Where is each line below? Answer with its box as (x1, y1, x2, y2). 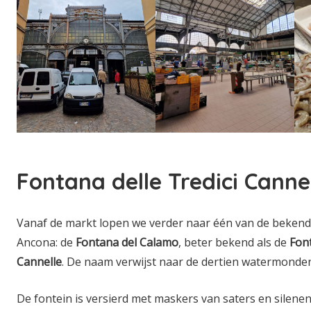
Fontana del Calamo (76, 234, 178, 250)
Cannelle (17, 253, 62, 269)
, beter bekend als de (178, 234, 289, 250)
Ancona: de (17, 234, 76, 250)
